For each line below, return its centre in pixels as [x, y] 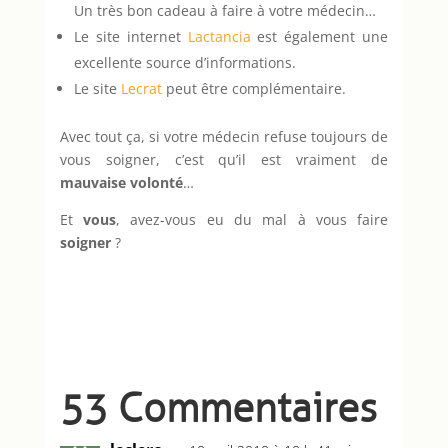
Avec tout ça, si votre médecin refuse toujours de [224, 136]
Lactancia [219, 36]
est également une [319, 36]
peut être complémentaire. [255, 88]
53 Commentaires [218, 408]
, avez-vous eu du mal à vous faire [252, 219]
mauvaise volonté [121, 182]
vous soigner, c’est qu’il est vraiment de [224, 159]
